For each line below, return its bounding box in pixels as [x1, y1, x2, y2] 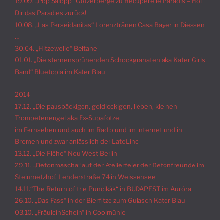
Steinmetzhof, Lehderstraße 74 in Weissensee [15, 173, 156, 181]
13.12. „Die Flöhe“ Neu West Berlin [15, 149, 117, 158]
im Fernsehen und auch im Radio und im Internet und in [15, 126, 182, 134]
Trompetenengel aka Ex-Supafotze [15, 114, 119, 122]
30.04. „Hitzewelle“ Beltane [15, 44, 97, 52]
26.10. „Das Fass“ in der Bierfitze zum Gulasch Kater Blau [15, 196, 185, 205]
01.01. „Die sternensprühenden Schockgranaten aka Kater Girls [15, 55, 205, 64]
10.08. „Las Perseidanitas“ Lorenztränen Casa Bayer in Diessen [15, 20, 205, 28]
